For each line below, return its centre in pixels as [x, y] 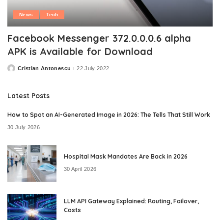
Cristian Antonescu [44, 68]
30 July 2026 [24, 127]
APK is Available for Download [80, 52]
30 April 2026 [80, 169]
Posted [17, 70]
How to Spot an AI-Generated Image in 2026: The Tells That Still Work [109, 115]
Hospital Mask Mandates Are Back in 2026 [126, 157]
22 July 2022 [93, 68]
